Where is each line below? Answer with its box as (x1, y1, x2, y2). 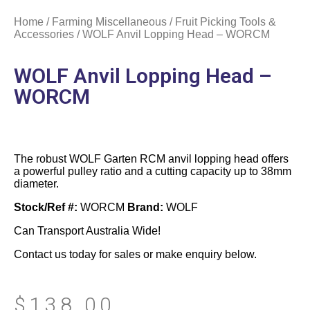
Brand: (127, 201, 163, 213)
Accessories (14, 28, 74, 40)
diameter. (14, 177, 59, 190)
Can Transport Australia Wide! (14, 224, 161, 237)
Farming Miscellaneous (52, 15, 167, 28)
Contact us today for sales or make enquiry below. (14, 248, 257, 260)
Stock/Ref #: (14, 201, 77, 213)
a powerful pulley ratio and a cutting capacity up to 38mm (14, 165, 291, 177)
